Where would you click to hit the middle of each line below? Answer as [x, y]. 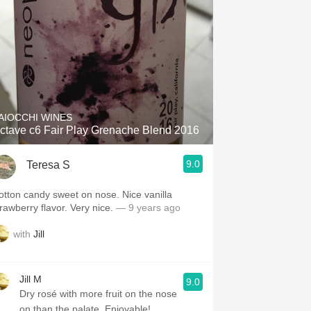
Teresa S [48, 165]
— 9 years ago [148, 208]
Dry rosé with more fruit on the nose [98, 294]
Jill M [31, 279]
